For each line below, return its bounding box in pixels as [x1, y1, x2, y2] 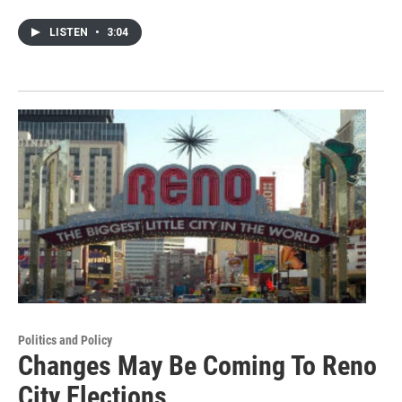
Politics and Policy [18, 332, 112, 347]
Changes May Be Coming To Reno [18, 349, 377, 381]
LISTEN [49, 25, 91, 39]
